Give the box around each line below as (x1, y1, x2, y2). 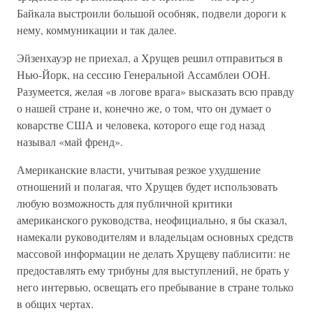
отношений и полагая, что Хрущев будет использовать (17, 179, 277, 194)
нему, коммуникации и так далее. (17, 22, 177, 37)
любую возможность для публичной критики (17, 196, 233, 210)
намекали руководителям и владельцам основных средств (17, 229, 293, 244)
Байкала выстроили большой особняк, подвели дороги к (17, 6, 286, 20)
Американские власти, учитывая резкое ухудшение (17, 162, 261, 177)
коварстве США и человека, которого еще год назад (17, 117, 265, 132)
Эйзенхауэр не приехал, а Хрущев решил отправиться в (17, 50, 283, 65)
